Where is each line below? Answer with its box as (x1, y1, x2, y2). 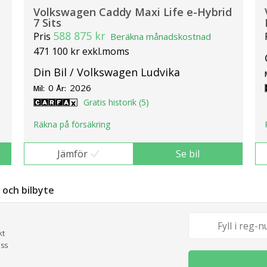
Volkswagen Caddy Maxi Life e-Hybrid (33, 4, 232, 19)
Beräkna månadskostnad (110, 30, 211, 42)
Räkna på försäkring (33, 119, 110, 131)
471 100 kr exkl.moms (33, 44, 129, 58)
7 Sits (33, 15, 61, 30)
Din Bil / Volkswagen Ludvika (33, 64, 180, 79)
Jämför (57, 147, 88, 161)
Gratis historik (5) (83, 96, 149, 108)
